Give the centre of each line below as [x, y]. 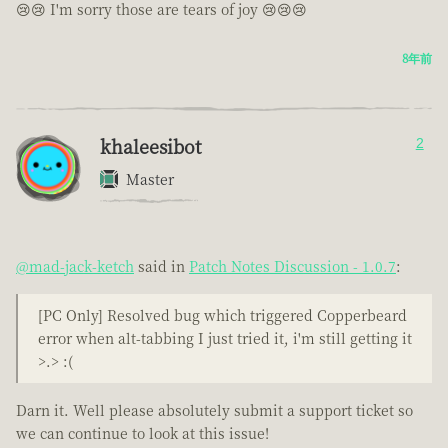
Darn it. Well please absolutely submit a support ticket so [214, 410]
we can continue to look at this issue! [142, 433]
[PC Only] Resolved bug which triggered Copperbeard [222, 315]
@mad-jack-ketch [75, 266]
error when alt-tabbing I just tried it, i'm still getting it [225, 338]
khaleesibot [150, 146]
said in [161, 266]
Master [150, 179]
